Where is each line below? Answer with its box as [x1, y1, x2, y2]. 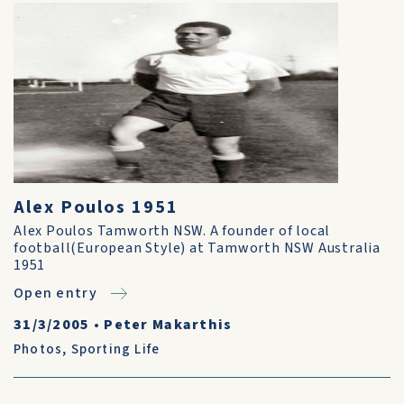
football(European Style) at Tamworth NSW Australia [14, 238, 381, 258]
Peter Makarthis [104, 315, 233, 335]
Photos [14, 340, 63, 359]
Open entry [14, 283, 97, 303]
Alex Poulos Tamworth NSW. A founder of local [14, 221, 331, 241]
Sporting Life [70, 340, 161, 359]
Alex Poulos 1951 [14, 195, 179, 220]
